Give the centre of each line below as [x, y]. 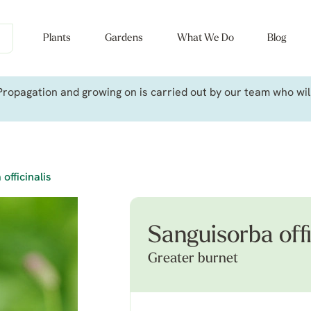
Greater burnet [193, 259]
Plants [57, 39]
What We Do [205, 39]
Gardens [124, 39]
